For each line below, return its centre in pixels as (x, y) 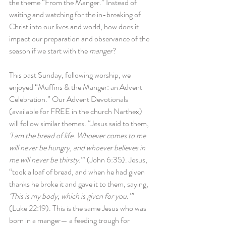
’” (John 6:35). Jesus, (115, 160)
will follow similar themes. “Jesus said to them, (80, 123)
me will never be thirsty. (45, 160)
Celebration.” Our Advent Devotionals (69, 99)
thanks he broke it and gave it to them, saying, (79, 184)
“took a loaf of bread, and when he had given (78, 172)
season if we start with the (49, 51)
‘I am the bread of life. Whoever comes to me (78, 135)
